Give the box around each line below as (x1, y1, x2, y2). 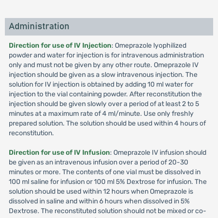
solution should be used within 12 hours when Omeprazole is (8, 187, 193, 196)
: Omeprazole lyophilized (111, 41, 186, 50)
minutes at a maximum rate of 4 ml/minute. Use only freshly (8, 109, 194, 118)
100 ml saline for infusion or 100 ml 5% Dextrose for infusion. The (8, 178, 207, 186)
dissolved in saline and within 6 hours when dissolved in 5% (8, 197, 190, 205)
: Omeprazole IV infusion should (109, 148, 206, 157)
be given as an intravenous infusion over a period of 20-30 (8, 158, 188, 166)
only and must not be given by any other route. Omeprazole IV (8, 61, 199, 69)
